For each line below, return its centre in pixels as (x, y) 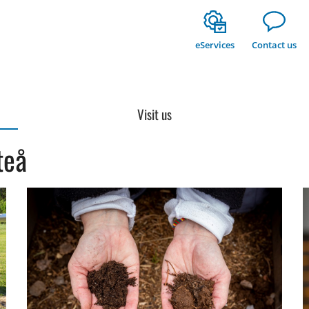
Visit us (154, 113)
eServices (215, 44)
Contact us (274, 44)
